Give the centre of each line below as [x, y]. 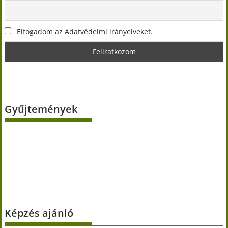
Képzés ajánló [39, 213]
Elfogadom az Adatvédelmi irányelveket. [84, 31]
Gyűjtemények [41, 109]
